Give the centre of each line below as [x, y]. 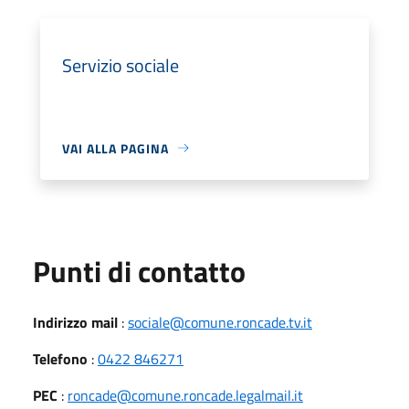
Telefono [60, 358]
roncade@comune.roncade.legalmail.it [185, 395]
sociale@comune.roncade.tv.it [220, 322]
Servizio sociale [121, 65]
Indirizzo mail [75, 322]
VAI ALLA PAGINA [115, 148]
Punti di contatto [139, 271]
